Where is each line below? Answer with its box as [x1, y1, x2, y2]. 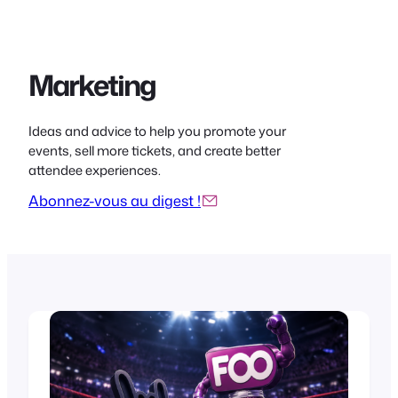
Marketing [28, 65, 155, 106]
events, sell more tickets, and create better [28, 140, 281, 160]
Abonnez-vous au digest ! [28, 190, 201, 211]
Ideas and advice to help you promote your [28, 121, 286, 140]
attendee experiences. [28, 160, 161, 179]
